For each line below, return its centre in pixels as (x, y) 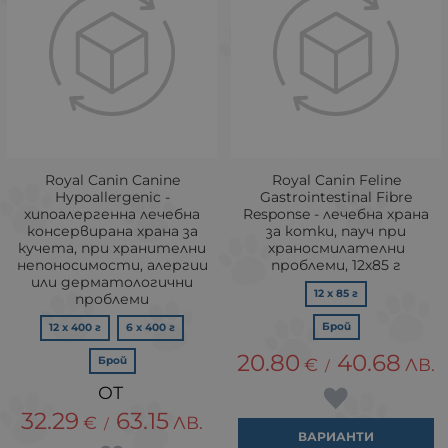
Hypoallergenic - (112, 197)
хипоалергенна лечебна (112, 214)
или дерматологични (112, 282)
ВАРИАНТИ (336, 436)
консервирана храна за (112, 231)
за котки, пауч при (336, 231)
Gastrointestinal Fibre (336, 197)
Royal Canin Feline (336, 180)
